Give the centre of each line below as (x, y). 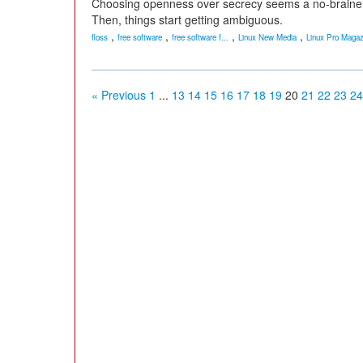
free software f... (200, 37)
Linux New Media (267, 37)
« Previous (119, 95)
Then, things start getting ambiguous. (187, 19)
